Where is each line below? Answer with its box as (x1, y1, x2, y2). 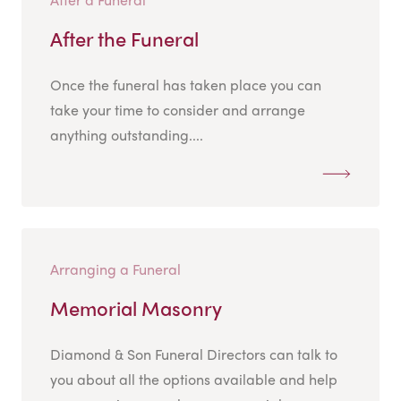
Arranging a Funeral (50, 259, 181, 280)
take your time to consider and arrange (50, 99, 305, 121)
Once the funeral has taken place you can (50, 74, 321, 96)
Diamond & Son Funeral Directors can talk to (50, 344, 337, 365)
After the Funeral (50, 24, 199, 54)
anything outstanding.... (50, 124, 203, 146)
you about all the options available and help (50, 369, 337, 390)
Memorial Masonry (50, 294, 222, 323)
